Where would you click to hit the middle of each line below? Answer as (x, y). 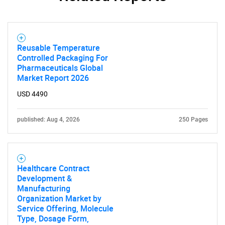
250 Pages (193, 120)
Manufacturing (44, 188)
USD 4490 (32, 94)
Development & (44, 178)
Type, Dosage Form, (53, 218)
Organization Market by (59, 198)
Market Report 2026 (53, 78)
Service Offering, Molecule (65, 208)
